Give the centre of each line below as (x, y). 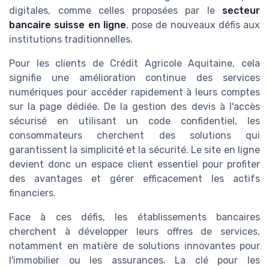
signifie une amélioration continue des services (134, 78)
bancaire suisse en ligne (68, 25)
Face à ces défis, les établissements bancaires (134, 217)
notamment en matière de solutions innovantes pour (134, 246)
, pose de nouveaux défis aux (193, 25)
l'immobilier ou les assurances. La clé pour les (134, 261)
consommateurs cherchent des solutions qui (134, 136)
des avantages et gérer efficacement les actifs (134, 179)
